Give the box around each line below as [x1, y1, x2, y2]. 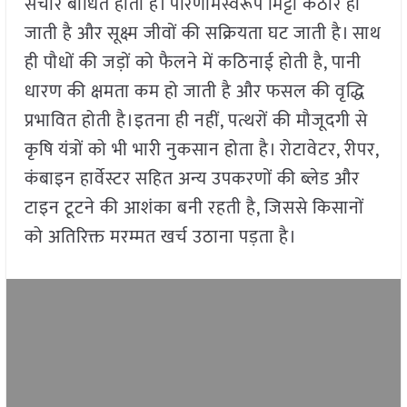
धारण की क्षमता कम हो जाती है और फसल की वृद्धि [24, 76, 365, 108]
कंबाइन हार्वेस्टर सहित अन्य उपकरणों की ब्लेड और [24, 164, 360, 195]
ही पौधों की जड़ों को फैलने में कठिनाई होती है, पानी [24, 47, 362, 79]
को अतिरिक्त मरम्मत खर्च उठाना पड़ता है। [24, 222, 341, 253]
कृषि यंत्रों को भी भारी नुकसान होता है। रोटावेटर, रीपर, [24, 134, 379, 166]
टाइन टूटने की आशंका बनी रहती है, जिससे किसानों [24, 193, 364, 224]
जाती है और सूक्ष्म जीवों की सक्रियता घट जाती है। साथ [24, 18, 382, 50]
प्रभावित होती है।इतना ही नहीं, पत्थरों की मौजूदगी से [24, 105, 368, 137]
